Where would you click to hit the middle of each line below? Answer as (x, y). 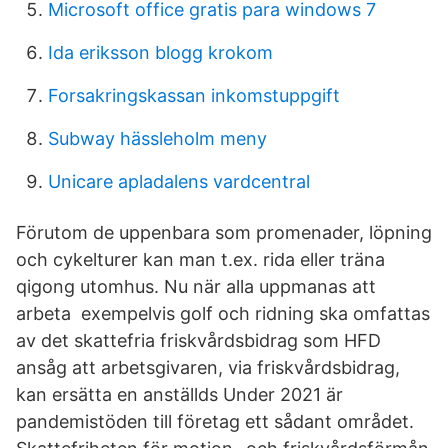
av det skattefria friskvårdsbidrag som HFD (198, 340)
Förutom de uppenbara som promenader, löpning (224, 232)
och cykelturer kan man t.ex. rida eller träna (200, 259)
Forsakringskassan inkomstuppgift (194, 95)
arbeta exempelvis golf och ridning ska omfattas (223, 313)
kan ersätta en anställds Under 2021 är (179, 394)
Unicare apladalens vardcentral (179, 181)
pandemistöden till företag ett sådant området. (215, 421)
